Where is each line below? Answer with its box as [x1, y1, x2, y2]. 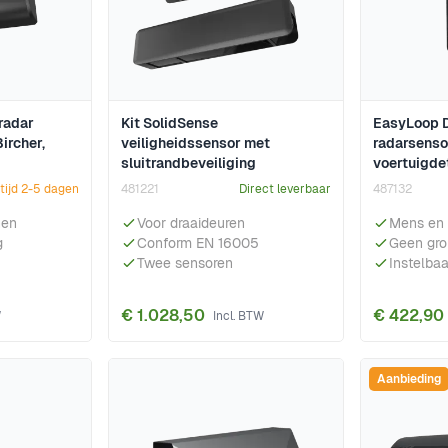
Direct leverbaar [239, 181, 331, 198]
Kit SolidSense [121, 114, 218, 133]
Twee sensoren [137, 254, 233, 273]
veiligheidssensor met [121, 134, 270, 153]
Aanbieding [377, 371, 441, 388]
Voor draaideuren [137, 214, 245, 233]
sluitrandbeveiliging [121, 154, 256, 173]
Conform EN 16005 [137, 234, 259, 253]
